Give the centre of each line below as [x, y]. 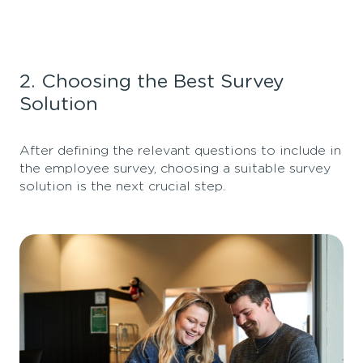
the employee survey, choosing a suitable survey [175, 168]
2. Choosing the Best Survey [152, 81]
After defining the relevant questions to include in [180, 150]
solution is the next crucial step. [122, 186]
